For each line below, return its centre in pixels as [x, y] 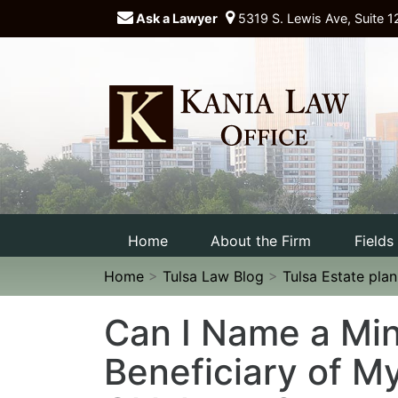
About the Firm [261, 240]
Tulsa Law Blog [213, 276]
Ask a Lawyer [175, 18]
